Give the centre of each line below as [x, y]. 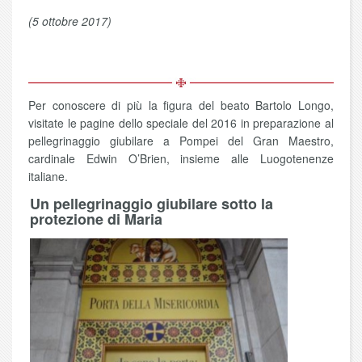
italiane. [48, 177]
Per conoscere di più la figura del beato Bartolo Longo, [181, 105]
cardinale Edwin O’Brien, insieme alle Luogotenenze [181, 159]
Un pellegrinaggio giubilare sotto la [152, 204]
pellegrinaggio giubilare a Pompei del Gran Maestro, [181, 141]
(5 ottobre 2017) [70, 21]
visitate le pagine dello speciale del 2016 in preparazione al [181, 123]
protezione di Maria [96, 219]
